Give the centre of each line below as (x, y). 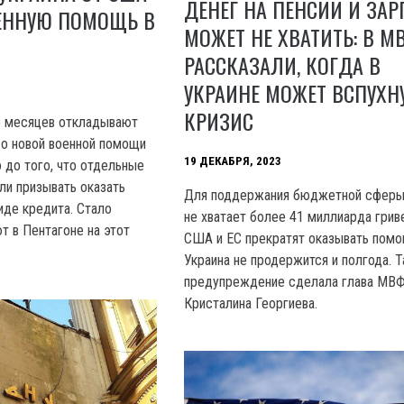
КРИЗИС (219, 120)
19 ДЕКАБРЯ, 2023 (233, 161)
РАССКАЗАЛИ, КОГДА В (283, 64)
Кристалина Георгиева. (251, 303)
